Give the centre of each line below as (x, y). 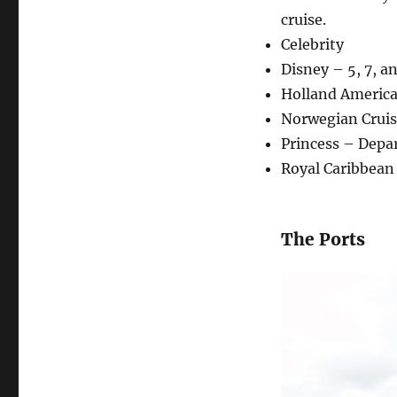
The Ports (323, 240)
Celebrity (312, 45)
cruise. (303, 20)
